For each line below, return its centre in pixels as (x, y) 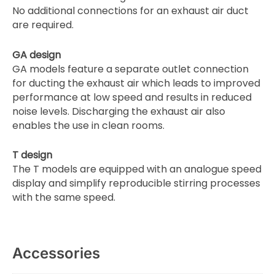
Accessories (56, 254)
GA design (37, 55)
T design (32, 155)
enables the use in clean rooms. (88, 125)
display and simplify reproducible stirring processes (136, 184)
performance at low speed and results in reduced (132, 97)
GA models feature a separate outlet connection (130, 69)
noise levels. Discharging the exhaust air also (119, 111)
